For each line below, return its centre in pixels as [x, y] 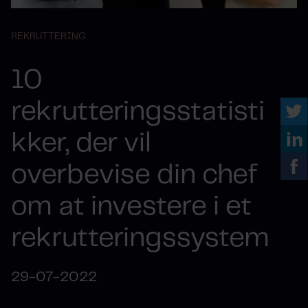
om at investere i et [131, 207]
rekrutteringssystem [140, 239]
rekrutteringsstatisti [138, 112]
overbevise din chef [134, 175]
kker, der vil [81, 144]
